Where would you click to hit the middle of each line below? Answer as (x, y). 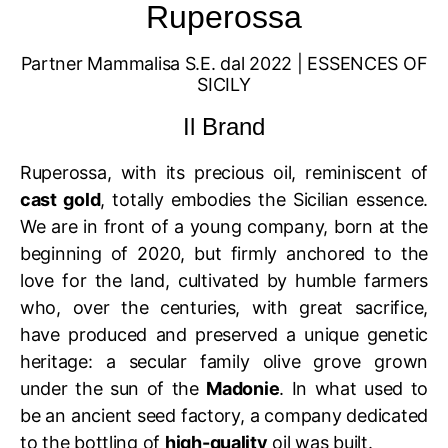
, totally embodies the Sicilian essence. (264, 199)
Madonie (243, 388)
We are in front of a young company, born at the (224, 226)
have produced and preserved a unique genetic (224, 334)
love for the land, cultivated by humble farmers (224, 280)
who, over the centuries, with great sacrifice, (224, 307)
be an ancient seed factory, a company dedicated (224, 415)
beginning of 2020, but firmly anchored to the (224, 253)
